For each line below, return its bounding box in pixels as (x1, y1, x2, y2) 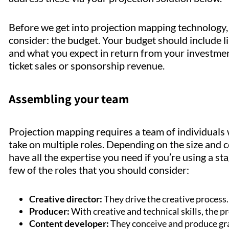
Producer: (29, 205, 70, 217)
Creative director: (29, 193, 102, 205)
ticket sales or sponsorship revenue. (9, 59, 167, 72)
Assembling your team (9, 90, 131, 107)
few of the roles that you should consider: (9, 164, 191, 176)
